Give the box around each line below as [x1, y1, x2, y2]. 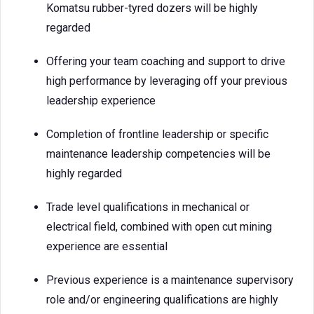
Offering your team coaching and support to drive [46, 55, 285, 68]
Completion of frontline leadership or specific [46, 128, 268, 141]
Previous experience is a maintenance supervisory [46, 273, 294, 287]
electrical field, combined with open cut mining [46, 220, 272, 233]
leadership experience [46, 94, 156, 107]
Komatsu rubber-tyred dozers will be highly [46, 1, 258, 15]
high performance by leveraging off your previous [46, 74, 287, 88]
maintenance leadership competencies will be [46, 147, 271, 161]
